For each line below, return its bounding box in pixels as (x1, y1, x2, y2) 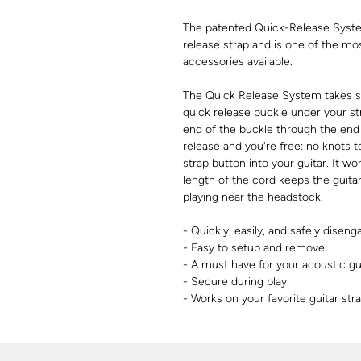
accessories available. (183, 54, 293, 68)
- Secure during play (183, 274, 287, 288)
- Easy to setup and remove (183, 240, 325, 255)
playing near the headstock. (183, 189, 323, 204)
